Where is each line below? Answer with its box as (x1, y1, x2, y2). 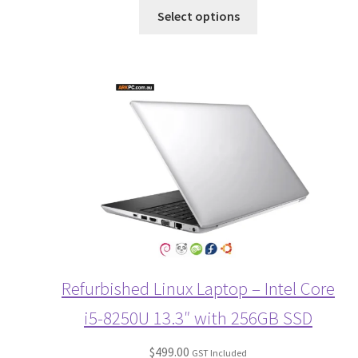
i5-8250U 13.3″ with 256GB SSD (84, 306, 312, 330)
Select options (157, 7, 240, 24)
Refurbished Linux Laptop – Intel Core (62, 276, 335, 300)
